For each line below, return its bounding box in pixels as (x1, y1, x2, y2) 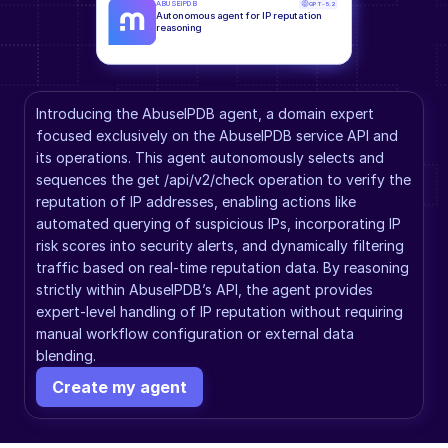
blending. (36, 347, 96, 364)
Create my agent (52, 376, 187, 397)
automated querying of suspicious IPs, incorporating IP (36, 215, 401, 232)
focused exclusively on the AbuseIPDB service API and (36, 127, 398, 144)
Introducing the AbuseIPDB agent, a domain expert (36, 105, 374, 122)
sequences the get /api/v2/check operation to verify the (36, 171, 411, 188)
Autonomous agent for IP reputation (156, 9, 322, 22)
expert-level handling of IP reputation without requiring (36, 303, 403, 320)
